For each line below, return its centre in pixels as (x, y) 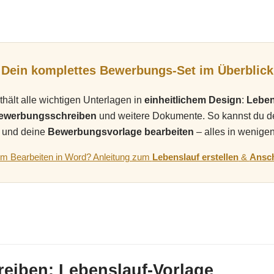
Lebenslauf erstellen (195, 157)
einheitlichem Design (193, 100)
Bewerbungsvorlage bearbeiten (120, 131)
